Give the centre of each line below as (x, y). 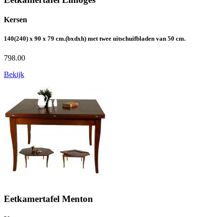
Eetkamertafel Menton (48, 199)
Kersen (15, 20)
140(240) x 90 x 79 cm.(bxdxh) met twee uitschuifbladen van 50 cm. (95, 39)
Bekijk (14, 74)
